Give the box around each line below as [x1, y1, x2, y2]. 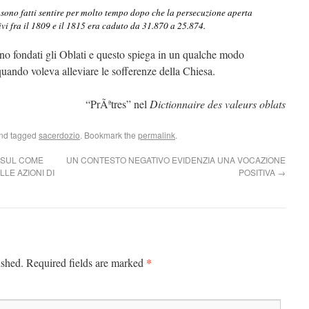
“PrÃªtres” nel [86, 97, 150, 111]
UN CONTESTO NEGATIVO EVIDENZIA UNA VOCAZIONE [66, 154, 286, 166]
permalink [138, 129, 175, 141]
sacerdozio [39, 129, 80, 141]
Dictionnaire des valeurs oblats [150, 97, 286, 111]
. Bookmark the [80, 129, 138, 141]
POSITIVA [239, 166, 277, 178]
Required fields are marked [26, 255, 146, 270]
